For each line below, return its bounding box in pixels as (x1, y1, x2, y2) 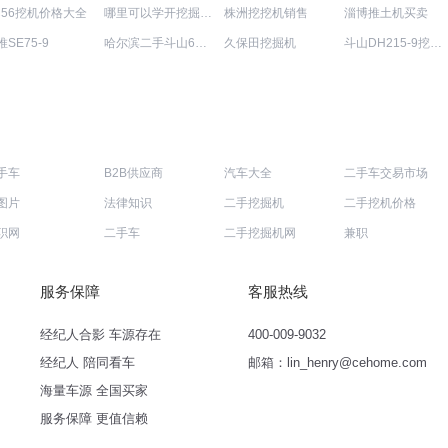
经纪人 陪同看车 (40, 355, 135, 370)
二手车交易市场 (344, 166, 428, 180)
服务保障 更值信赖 (40, 411, 148, 426)
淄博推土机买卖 (344, 6, 428, 20)
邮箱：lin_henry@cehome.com (248, 355, 427, 370)
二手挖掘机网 (224, 226, 296, 240)
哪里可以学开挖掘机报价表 (200, 6, 212, 20)
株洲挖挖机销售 (224, 6, 308, 20)
